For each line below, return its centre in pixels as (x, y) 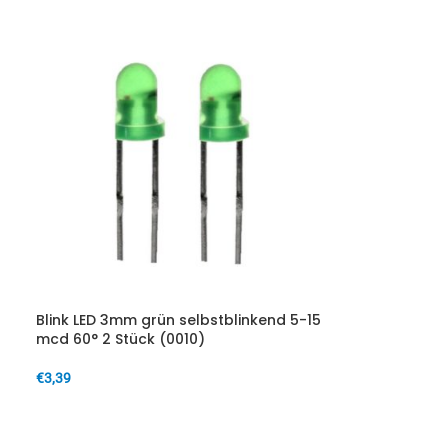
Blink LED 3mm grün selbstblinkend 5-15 (178, 320)
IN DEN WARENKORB (108, 408)
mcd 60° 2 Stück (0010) (120, 339)
